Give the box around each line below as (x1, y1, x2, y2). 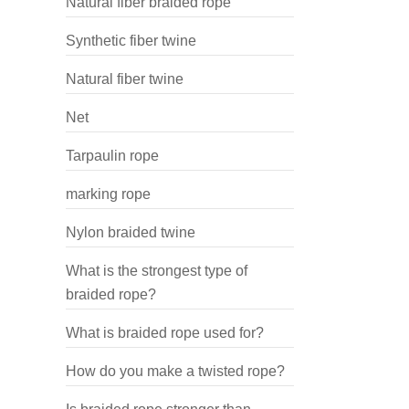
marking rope (66, 186, 151, 202)
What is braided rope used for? (66, 325, 264, 341)
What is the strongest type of (66, 263, 247, 278)
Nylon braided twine (66, 225, 195, 240)
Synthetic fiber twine (66, 33, 196, 48)
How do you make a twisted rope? (66, 363, 285, 379)
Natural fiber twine (66, 71, 184, 87)
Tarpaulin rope (66, 148, 159, 163)
